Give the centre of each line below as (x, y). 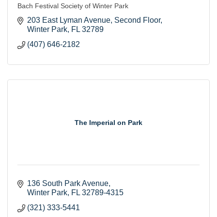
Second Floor (137, 20)
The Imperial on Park (108, 122)
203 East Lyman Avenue (69, 20)
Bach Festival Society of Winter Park (73, 6)
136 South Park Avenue (68, 183)
